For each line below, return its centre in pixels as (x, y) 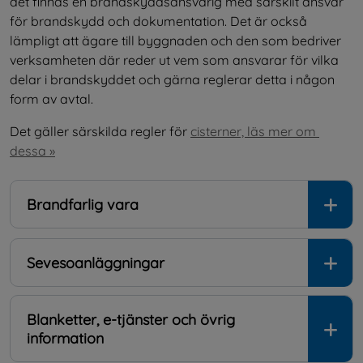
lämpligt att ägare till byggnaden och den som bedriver (175, 41)
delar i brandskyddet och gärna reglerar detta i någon (172, 80)
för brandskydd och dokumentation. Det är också (158, 21)
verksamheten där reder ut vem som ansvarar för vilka (174, 60)
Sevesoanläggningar (96, 263)
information (65, 339)
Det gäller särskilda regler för (100, 132)
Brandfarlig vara (83, 205)
